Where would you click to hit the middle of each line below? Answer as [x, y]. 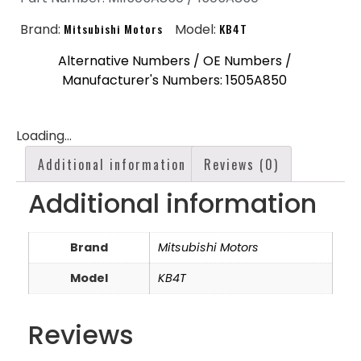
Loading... [44, 136]
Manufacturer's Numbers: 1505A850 [174, 81]
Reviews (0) [241, 165]
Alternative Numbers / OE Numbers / [174, 61]
